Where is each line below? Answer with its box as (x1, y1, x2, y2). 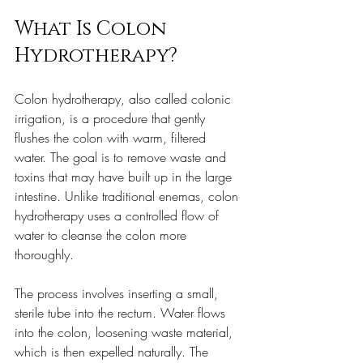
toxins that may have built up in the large (15, 168, 236, 186)
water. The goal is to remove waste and (15, 148, 230, 167)
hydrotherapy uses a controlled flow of (15, 207, 223, 225)
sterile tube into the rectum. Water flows (15, 304, 229, 322)
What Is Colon (15, 16, 172, 43)
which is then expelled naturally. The (15, 343, 212, 361)
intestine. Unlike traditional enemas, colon (15, 187, 242, 206)
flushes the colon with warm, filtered (15, 129, 210, 147)
